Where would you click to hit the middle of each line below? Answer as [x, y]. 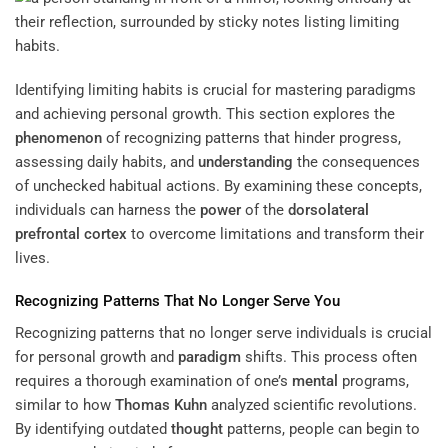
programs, [373, 380]
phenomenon [58, 137]
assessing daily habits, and [106, 161]
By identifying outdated [93, 428]
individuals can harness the [107, 209]
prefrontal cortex [71, 233]
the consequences [356, 161]
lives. [32, 257]
